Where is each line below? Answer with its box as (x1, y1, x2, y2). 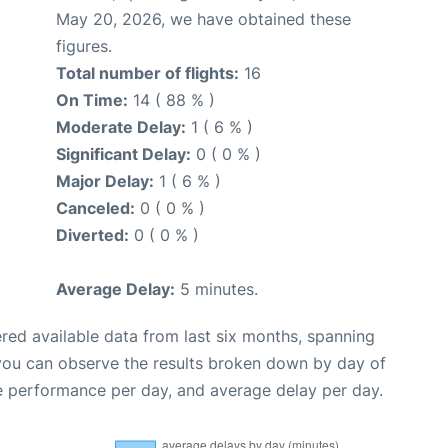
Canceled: (56, 198, 135, 218)
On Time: (56, 90, 128, 110)
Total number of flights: (56, 63, 239, 83)
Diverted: (56, 225, 129, 245)
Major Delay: (56, 171, 154, 191)
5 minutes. (175, 279, 258, 299)
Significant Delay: (56, 144, 191, 164)
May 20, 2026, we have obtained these (56, 9, 351, 29)
